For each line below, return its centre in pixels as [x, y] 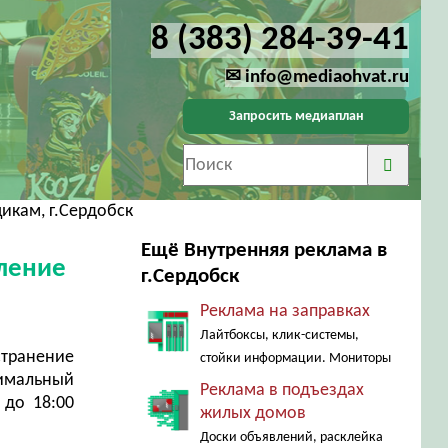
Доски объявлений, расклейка [291, 437]
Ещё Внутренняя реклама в [263, 250]
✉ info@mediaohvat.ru [316, 77]
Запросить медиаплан [296, 116]
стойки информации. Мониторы [295, 358]
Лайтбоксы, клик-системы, [279, 335]
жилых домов [252, 413]
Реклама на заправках [284, 311]
